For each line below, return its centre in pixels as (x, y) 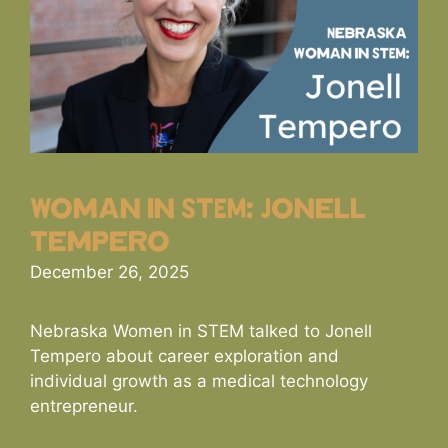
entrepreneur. (84, 406)
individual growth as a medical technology (199, 381)
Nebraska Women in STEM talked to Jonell (201, 331)
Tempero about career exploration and (184, 356)
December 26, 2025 (109, 272)
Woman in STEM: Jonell (198, 210)
